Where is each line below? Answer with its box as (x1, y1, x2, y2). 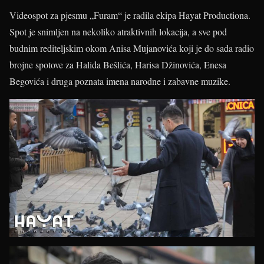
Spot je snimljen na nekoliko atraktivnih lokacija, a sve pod (9, 25, 227, 38)
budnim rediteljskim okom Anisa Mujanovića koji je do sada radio (9, 42, 254, 54)
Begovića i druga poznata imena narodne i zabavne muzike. (9, 75, 230, 87)
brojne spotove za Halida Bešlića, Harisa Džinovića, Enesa (9, 58, 226, 71)
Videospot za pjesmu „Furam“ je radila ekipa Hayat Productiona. (9, 9, 250, 21)
